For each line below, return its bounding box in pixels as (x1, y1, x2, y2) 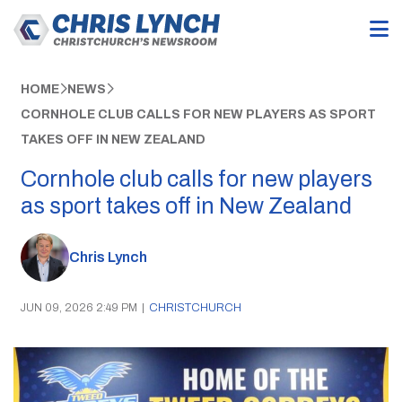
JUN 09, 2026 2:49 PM (20, 301, 137, 314)
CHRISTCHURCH (148, 301, 241, 314)
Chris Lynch (68, 249, 147, 266)
